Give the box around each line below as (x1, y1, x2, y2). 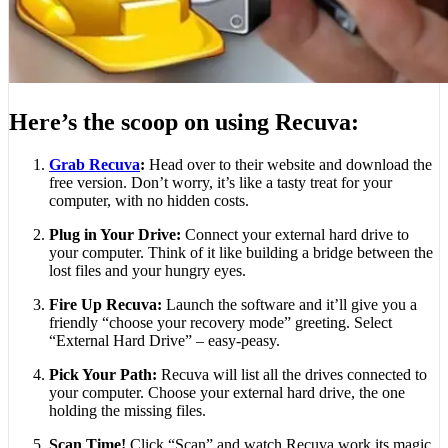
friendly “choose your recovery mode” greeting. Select (49, 313, 392, 331)
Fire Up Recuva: (49, 295, 162, 313)
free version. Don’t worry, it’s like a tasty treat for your (49, 173, 392, 191)
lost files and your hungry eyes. (49, 261, 246, 279)
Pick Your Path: (49, 365, 157, 383)
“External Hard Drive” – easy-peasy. (49, 331, 280, 349)
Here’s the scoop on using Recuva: (9, 108, 359, 135)
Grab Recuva (49, 155, 140, 173)
